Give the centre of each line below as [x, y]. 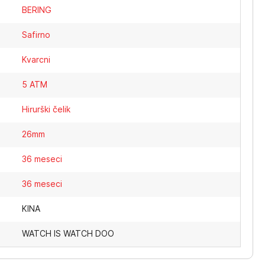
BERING [37, 10]
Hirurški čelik [46, 109]
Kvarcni [36, 59]
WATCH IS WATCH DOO [68, 233]
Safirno [36, 35]
